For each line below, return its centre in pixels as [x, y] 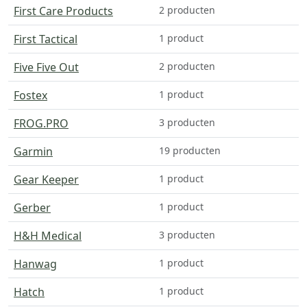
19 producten [190, 150]
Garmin [33, 151]
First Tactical [46, 39]
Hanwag [35, 263]
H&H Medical [48, 235]
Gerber [32, 207]
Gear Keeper [46, 179]
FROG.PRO [41, 123]
